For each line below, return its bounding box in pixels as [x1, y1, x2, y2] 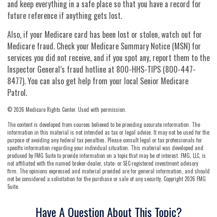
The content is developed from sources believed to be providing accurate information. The [7, 121, 200, 128]
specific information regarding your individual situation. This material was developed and [7, 144, 203, 152]
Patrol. [7, 87, 27, 98]
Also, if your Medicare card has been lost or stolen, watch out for [7, 29, 202, 40]
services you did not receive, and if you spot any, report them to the [7, 52, 210, 63]
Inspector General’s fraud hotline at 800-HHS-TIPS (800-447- [7, 63, 196, 75]
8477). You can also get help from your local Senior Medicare [7, 75, 188, 87]
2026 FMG [185, 175, 206, 183]
